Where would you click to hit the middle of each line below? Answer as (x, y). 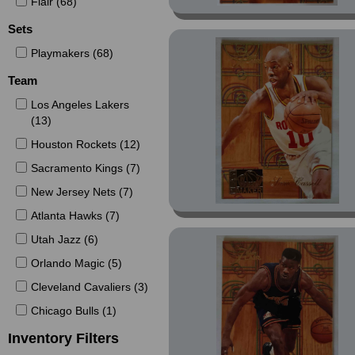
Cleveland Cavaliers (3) (89, 287)
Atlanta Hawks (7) (75, 216)
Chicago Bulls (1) (73, 311)
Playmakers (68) (72, 53)
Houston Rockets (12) (85, 144)
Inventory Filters (64, 338)
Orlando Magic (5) (76, 263)
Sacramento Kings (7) (85, 168)
